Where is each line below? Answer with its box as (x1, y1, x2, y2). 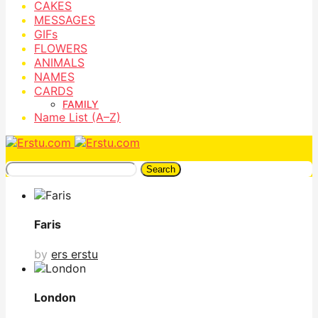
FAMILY (62, 98, 99, 110)
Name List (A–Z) (34, 110, 121, 124)
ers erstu (51, 246, 98, 261)
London (34, 290, 76, 305)
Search (146, 164, 175, 175)
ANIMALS (34, 55, 84, 70)
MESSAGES (34, 13, 95, 27)
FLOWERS (34, 41, 87, 55)
